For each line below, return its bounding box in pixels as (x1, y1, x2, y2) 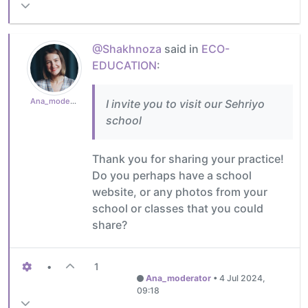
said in (162, 42, 201, 56)
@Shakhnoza (92, 42, 162, 56)
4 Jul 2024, (219, 273, 266, 284)
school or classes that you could (92, 201, 263, 216)
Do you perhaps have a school (92, 168, 252, 183)
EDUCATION (92, 58, 157, 73)
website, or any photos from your (92, 185, 267, 199)
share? (92, 218, 127, 232)
